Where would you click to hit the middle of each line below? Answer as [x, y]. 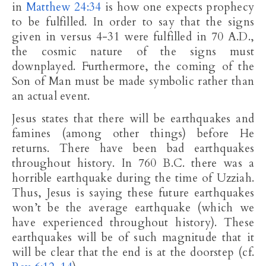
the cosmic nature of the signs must [133, 52]
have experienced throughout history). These [133, 223]
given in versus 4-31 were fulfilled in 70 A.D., [133, 37]
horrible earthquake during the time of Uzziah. [133, 178]
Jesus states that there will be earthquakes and [133, 119]
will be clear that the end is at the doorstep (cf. [133, 252]
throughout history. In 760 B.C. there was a [133, 163]
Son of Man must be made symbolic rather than [133, 81]
